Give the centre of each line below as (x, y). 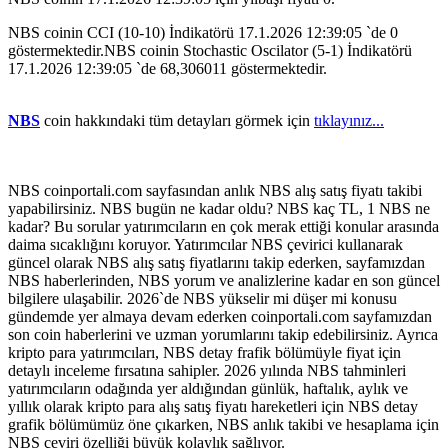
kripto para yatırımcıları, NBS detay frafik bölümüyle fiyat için (204, 353)
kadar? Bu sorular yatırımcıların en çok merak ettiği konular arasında (223, 227)
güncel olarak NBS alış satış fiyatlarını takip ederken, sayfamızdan (216, 263)
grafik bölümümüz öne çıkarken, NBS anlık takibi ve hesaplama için (223, 425)
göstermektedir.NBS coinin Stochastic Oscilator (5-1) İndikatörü (210, 51)
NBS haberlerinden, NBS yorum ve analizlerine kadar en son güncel (224, 281)
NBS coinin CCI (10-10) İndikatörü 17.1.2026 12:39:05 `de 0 (203, 33)
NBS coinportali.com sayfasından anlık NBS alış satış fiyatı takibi (215, 191)
